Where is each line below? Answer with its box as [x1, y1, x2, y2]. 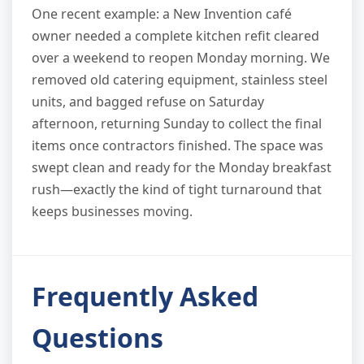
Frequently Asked [32, 279, 258, 314]
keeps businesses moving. [32, 202, 193, 221]
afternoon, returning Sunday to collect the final [32, 115, 322, 133]
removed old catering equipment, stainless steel [32, 71, 327, 89]
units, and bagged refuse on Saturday [32, 93, 264, 111]
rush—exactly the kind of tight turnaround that [32, 180, 322, 199]
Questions [32, 320, 163, 356]
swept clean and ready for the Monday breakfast [32, 158, 331, 177]
